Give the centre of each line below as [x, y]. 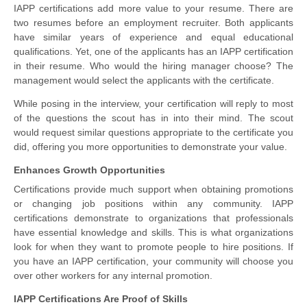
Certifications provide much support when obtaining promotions [153, 189]
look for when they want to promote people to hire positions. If [153, 246]
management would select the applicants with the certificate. [144, 80]
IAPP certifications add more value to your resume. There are [153, 8]
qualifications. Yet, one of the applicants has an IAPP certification [153, 51]
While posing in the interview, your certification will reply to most [153, 103]
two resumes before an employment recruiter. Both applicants [153, 22]
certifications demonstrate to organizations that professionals [153, 218]
